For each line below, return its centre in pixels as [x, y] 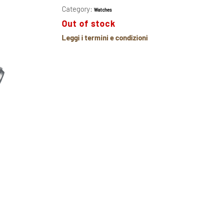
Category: [78, 9]
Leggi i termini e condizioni [105, 37]
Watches [103, 9]
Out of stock [89, 23]
